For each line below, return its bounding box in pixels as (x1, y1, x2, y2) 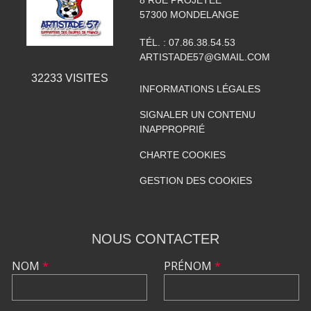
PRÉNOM (164, 258, 215, 274)
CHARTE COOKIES (139, 149, 226, 160)
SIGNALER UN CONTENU (139, 108, 255, 120)
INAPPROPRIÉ (139, 123, 205, 135)
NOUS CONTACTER (92, 230, 219, 246)
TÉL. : (139, 36, 169, 48)
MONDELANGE (169, 8, 239, 20)
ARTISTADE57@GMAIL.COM (139, 51, 270, 62)
